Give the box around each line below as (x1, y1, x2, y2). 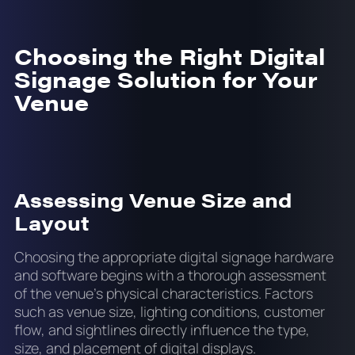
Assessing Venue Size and (13, 185, 292, 213)
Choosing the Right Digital (13, 40, 325, 72)
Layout (13, 208, 90, 236)
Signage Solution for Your (13, 63, 318, 95)
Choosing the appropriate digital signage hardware (13, 247, 334, 267)
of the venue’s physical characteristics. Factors (13, 284, 313, 303)
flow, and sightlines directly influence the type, (13, 320, 310, 340)
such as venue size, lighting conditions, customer (13, 302, 325, 322)
